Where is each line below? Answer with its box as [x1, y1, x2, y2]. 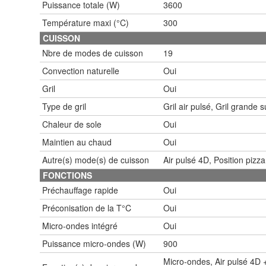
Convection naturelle [42, 64, 119, 77]
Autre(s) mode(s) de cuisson [42, 153, 149, 166]
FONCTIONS [43, 169, 92, 181]
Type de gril [42, 100, 86, 112]
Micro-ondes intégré [42, 219, 118, 232]
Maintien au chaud [42, 135, 112, 148]
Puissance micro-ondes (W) [42, 237, 146, 249]
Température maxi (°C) [42, 16, 129, 28]
